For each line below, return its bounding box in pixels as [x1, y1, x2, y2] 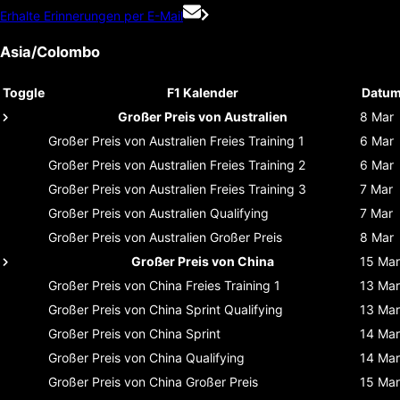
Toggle [3, 84, 45, 100]
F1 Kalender [166, 84, 238, 100]
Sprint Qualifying [186, 301, 283, 317]
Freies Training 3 [210, 180, 306, 196]
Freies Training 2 [210, 156, 305, 172]
